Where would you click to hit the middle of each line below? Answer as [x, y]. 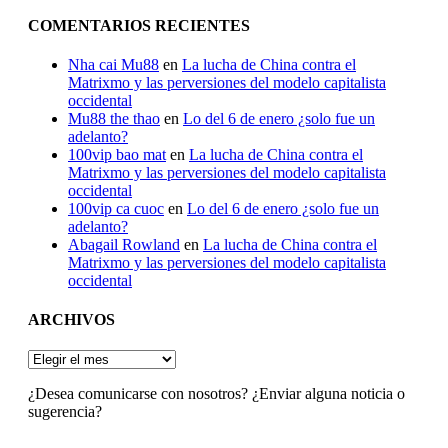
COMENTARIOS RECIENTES [139, 25]
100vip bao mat [117, 154]
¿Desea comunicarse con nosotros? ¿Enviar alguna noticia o [216, 394]
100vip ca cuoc [116, 208]
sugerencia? [65, 412]
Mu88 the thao [114, 118]
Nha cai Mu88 [113, 64]
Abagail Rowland [124, 244]
